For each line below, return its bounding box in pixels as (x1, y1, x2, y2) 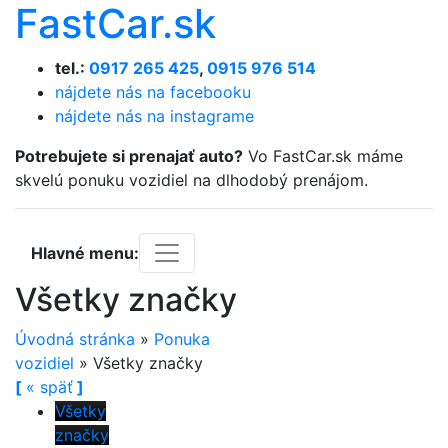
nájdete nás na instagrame (55, 106, 254, 126)
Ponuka (154, 329, 210, 349)
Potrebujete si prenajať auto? (15, 146, 243, 166)
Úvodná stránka (15, 329, 135, 349)
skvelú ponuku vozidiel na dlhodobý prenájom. (15, 170, 368, 190)
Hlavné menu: (31, 243, 139, 263)
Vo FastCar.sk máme (243, 146, 403, 166)
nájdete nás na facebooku (55, 82, 251, 102)
